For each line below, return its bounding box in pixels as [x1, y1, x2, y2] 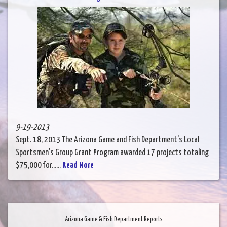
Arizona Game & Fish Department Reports [64, 216, 163, 223]
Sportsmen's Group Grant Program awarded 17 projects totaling [16, 148, 209, 158]
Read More [62, 161, 94, 170]
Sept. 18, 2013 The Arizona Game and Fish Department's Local [16, 136, 199, 145]
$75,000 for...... [16, 161, 62, 170]
